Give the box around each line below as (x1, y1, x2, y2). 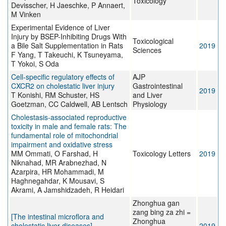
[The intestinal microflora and (11, 211, 104, 222)
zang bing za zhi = (133, 207, 191, 217)
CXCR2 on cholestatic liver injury (11, 81, 115, 91)
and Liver (133, 90, 162, 100)
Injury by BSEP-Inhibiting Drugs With (11, 31, 127, 42)
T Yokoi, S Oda (11, 59, 59, 69)
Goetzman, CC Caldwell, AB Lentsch (11, 99, 128, 109)
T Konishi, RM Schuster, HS (11, 90, 99, 100)
